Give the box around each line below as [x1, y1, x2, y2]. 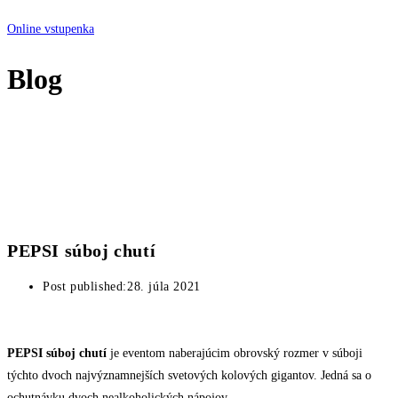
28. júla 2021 [127, 279, 201, 293]
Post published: [43, 279, 127, 293]
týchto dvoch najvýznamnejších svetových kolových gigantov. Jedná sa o [7, 368, 371, 382]
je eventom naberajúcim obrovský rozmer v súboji [107, 346, 362, 360]
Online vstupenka [7, 22, 94, 36]
